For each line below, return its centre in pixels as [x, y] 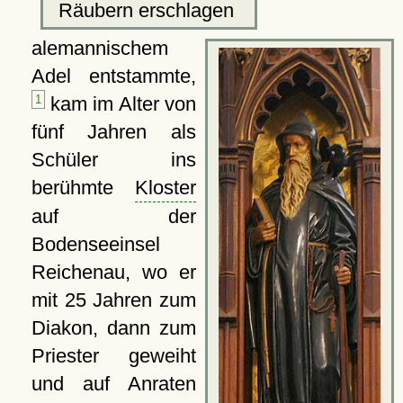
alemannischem [99, 48]
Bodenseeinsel [95, 244]
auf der [113, 216]
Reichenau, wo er [113, 272]
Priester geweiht [113, 355]
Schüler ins [113, 159]
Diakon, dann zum [113, 327]
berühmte [83, 187]
